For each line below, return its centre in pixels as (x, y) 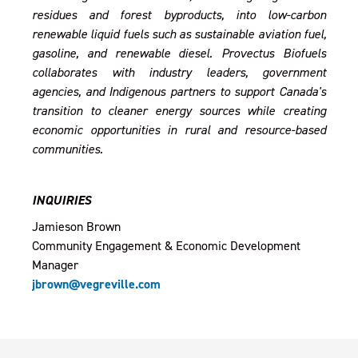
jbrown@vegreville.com (96, 284)
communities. (68, 149)
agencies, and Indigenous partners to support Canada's (179, 91)
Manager (55, 265)
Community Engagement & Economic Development (166, 246)
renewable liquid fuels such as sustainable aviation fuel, (179, 34)
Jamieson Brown (76, 227)
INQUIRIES (63, 201)
